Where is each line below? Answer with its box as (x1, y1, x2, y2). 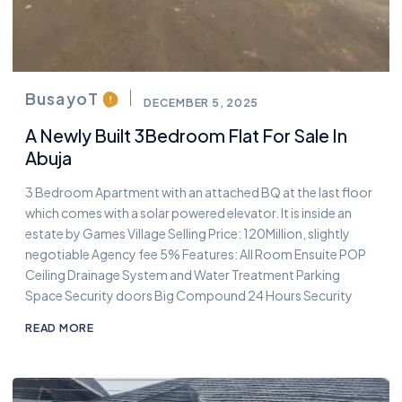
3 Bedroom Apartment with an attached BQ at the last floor (25, 183, 372, 200)
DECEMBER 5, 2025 (143, 94, 259, 109)
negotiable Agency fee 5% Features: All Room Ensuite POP (25, 245, 366, 262)
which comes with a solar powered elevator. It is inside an (25, 204, 352, 221)
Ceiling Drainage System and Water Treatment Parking (25, 266, 340, 283)
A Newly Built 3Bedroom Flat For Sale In (25, 124, 347, 146)
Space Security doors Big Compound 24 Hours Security (25, 286, 353, 303)
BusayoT (25, 87, 99, 109)
